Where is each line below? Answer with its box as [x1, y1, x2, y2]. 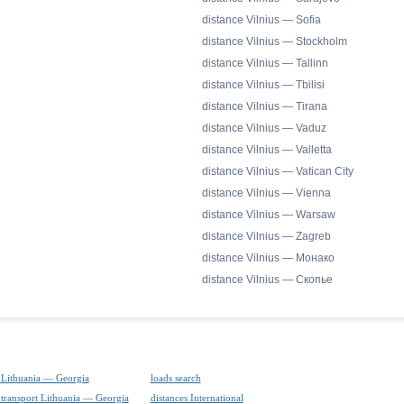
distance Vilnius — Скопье [202, 273, 333, 286]
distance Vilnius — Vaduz [202, 122, 326, 134]
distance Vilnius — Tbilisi [202, 78, 325, 91]
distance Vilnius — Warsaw [202, 208, 335, 221]
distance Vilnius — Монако [202, 252, 335, 264]
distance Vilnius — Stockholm [202, 35, 347, 48]
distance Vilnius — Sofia [202, 14, 321, 26]
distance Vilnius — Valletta [202, 143, 332, 156]
